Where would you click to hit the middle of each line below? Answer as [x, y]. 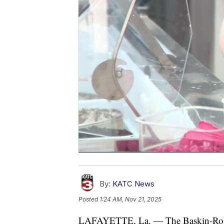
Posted [89, 199]
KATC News [133, 184]
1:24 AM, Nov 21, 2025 [130, 199]
